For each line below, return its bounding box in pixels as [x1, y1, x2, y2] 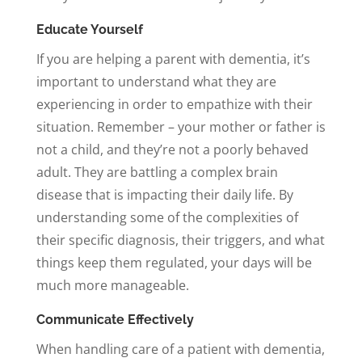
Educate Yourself [36, 21, 143, 37]
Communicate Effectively [36, 311, 194, 327]
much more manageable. [36, 276, 189, 294]
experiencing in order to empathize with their [36, 95, 313, 113]
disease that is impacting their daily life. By [36, 185, 293, 204]
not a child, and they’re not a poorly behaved [36, 140, 309, 158]
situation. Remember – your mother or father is [36, 117, 326, 136]
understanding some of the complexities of [36, 208, 298, 226]
